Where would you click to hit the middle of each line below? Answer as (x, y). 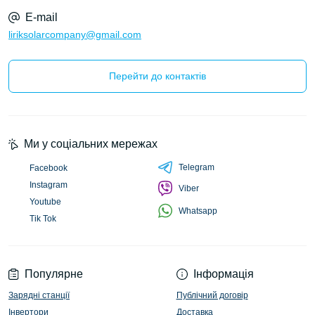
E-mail (41, 18)
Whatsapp (198, 211)
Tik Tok (43, 219)
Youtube (45, 202)
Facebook (49, 168)
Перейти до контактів (157, 76)
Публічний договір (212, 296)
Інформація (223, 274)
